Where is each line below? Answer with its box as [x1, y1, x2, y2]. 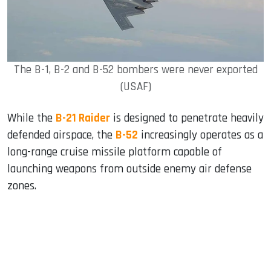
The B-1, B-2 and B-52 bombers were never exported [13, 62, 258, 78]
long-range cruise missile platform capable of [7, 145, 222, 160]
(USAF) [120, 79, 151, 95]
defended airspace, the [7, 128, 116, 143]
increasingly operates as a [138, 128, 263, 143]
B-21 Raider [56, 111, 110, 126]
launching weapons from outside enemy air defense [7, 162, 252, 177]
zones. [7, 178, 36, 194]
